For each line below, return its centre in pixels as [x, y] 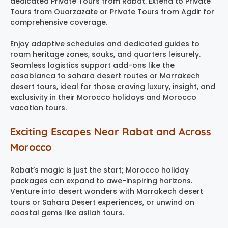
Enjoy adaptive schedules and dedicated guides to [105, 44]
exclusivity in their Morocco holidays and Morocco [103, 97]
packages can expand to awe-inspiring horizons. [101, 181]
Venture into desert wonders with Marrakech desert [107, 192]
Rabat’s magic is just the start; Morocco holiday [99, 170]
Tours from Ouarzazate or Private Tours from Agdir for [112, 12]
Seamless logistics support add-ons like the [92, 65]
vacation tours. [38, 108]
